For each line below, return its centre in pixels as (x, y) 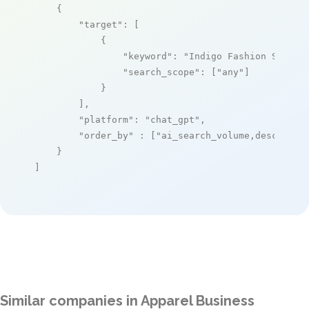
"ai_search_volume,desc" (219, 135)
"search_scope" (161, 72)
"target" (101, 24)
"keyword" (148, 56)
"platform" (106, 119)
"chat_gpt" (172, 119)
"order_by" (106, 135)
